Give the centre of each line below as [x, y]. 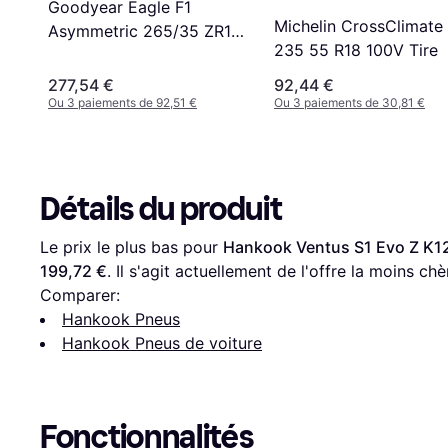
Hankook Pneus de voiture [162, 342]
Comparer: [80, 294]
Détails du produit [161, 208]
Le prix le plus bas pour [131, 246]
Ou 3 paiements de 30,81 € [349, 102]
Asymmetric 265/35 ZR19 [144, 31]
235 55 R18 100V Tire [356, 50]
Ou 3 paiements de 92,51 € [122, 102]
